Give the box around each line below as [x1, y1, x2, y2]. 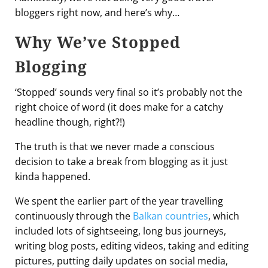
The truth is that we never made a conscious [15, 140, 215, 154]
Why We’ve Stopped [15, 31, 181, 53]
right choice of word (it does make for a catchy [15, 100, 223, 114]
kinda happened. [15, 170, 90, 184]
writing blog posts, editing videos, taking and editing [15, 239, 249, 253]
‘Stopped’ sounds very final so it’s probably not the [15, 86, 242, 99]
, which [208, 209, 239, 223]
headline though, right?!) [15, 115, 125, 129]
